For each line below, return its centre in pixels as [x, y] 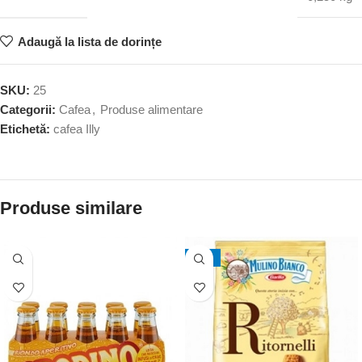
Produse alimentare [152, 110]
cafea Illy [77, 129]
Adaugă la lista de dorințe [89, 41]
